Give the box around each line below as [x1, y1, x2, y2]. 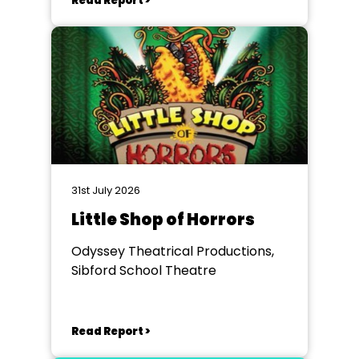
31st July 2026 [71, 183, 140, 198]
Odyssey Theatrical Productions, [71, 242, 274, 260]
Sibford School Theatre [71, 261, 216, 280]
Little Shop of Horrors [71, 208, 255, 231]
